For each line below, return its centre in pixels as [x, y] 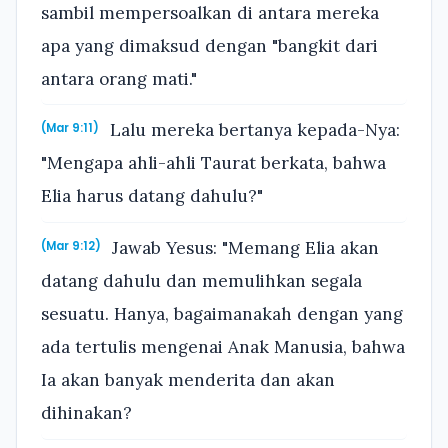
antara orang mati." [119, 78]
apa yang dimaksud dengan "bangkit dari [209, 45]
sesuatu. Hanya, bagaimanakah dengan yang [222, 313]
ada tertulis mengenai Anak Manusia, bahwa [223, 346]
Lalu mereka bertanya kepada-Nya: [253, 130]
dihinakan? [86, 412]
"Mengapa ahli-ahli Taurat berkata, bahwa [213, 163]
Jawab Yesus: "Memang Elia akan [243, 247]
